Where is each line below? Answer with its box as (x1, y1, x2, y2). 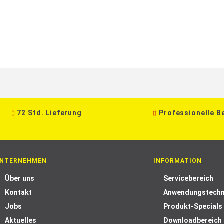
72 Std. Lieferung (17, 109, 82, 117)
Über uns (5, 174, 35, 182)
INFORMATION (153, 157, 202, 164)
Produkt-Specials (163, 202, 222, 210)
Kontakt (5, 188, 32, 196)
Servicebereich (163, 174, 213, 182)
